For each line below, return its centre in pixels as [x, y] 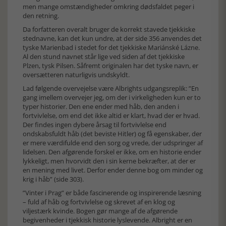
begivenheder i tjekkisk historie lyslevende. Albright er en [107, 220]
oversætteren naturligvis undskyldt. [76, 75]
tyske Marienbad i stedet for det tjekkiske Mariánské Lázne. [111, 47]
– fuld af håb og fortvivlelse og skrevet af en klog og [99, 202]
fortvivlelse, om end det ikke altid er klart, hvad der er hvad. [111, 116]
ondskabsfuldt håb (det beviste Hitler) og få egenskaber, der [112, 134]
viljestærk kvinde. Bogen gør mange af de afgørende [100, 211]
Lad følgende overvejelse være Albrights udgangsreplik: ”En [111, 88]
